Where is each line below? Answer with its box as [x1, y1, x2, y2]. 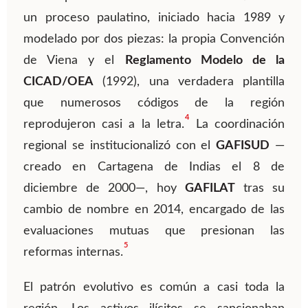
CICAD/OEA [23, 76, 93, 89]
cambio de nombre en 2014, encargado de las [23, 203, 285, 217]
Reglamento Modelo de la [124, 54, 285, 67]
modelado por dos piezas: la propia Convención [23, 33, 285, 46]
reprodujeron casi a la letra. [23, 118, 184, 131]
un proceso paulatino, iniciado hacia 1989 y [23, 12, 285, 25]
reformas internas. [23, 246, 123, 259]
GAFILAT [184, 182, 235, 195]
